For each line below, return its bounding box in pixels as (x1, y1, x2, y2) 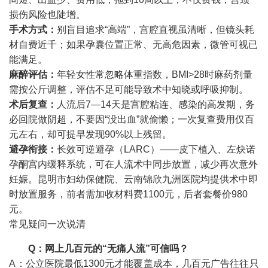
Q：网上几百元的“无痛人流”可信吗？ (28, 243, 189, 254)
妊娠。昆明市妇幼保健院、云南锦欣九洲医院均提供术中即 (9, 173, 258, 184)
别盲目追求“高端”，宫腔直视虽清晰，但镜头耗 (57, 24, 255, 35)
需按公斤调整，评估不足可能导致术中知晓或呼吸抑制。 (9, 84, 249, 95)
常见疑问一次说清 (9, 218, 86, 229)
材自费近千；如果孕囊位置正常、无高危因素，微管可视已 (9, 39, 258, 50)
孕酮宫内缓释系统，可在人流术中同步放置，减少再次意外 (9, 159, 258, 169)
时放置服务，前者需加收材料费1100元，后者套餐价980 (9, 188, 248, 199)
